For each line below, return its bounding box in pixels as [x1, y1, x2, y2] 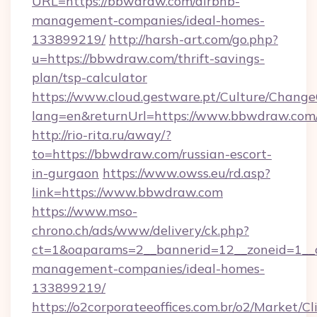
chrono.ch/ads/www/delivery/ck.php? [32, 222, 249, 238]
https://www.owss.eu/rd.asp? [103, 165, 270, 181]
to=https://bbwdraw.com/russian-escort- [32, 146, 272, 162]
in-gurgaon [32, 165, 99, 181]
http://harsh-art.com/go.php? [109, 31, 278, 47]
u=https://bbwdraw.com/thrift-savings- [32, 50, 265, 67]
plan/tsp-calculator [32, 69, 147, 86]
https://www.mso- [32, 203, 137, 219]
